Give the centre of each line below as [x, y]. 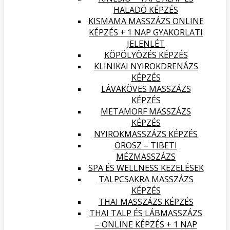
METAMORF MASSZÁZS [146, 111]
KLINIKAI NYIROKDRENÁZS [146, 66]
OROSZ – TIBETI [146, 145]
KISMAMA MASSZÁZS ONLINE [146, 21]
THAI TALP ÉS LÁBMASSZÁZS [146, 213]
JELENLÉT [146, 44]
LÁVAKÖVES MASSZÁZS [146, 89]
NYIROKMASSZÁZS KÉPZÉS [146, 134]
